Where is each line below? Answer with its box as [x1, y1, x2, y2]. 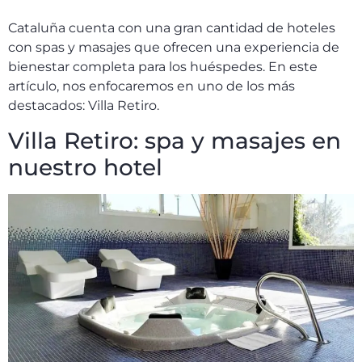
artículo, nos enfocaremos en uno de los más [8, 78, 295, 95]
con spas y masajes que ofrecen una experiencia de [8, 40, 339, 56]
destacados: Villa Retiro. [8, 98, 159, 114]
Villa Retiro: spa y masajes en [8, 126, 341, 154]
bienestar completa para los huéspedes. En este [8, 59, 318, 75]
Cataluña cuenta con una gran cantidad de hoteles [8, 20, 335, 36]
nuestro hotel [8, 153, 162, 181]
